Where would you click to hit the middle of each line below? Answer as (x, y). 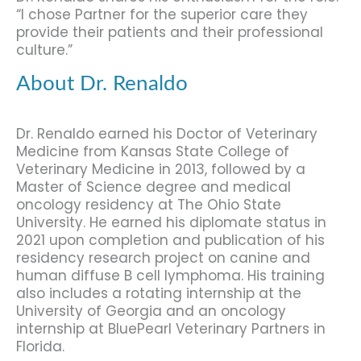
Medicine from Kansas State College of (153, 151)
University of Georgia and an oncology (151, 311)
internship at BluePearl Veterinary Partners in (171, 328)
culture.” (44, 50)
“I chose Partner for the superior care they (162, 15)
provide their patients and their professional (170, 33)
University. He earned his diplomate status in (171, 222)
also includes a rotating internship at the (159, 293)
